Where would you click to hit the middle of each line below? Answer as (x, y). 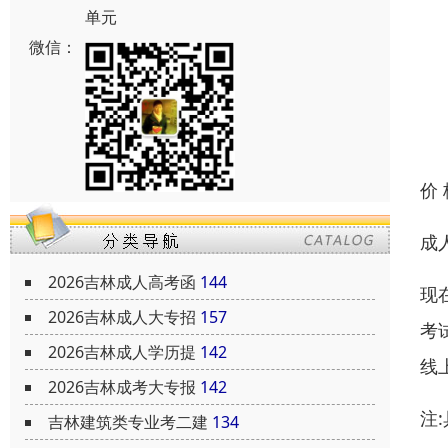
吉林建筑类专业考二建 (128, 422)
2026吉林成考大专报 (122, 387)
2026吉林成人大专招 (122, 317)
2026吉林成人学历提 (122, 352)
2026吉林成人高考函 (122, 282)
